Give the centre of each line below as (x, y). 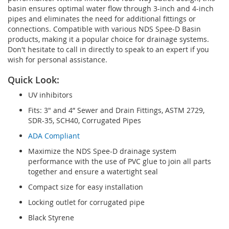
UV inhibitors (50, 95)
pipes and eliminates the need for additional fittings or (102, 18)
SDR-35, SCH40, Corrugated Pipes (85, 120)
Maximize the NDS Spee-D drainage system (102, 151)
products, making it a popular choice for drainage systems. (108, 39)
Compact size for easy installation (86, 187)
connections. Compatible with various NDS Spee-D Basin (104, 29)
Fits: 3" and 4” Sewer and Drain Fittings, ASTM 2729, (116, 110)
